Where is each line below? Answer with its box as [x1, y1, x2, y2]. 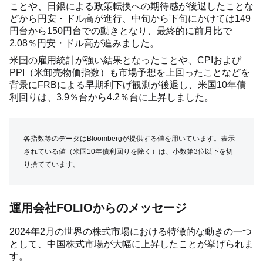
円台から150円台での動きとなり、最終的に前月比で [9, 25, 232, 36]
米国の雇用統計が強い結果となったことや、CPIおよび [9, 55, 241, 65]
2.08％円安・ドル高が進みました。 [9, 38, 159, 48]
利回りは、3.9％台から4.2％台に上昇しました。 [9, 92, 214, 102]
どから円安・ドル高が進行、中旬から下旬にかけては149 [9, 13, 251, 23]
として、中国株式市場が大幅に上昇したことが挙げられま [9, 238, 254, 249]
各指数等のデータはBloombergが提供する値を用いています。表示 [23, 134, 235, 143]
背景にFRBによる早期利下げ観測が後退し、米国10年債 [9, 79, 246, 90]
